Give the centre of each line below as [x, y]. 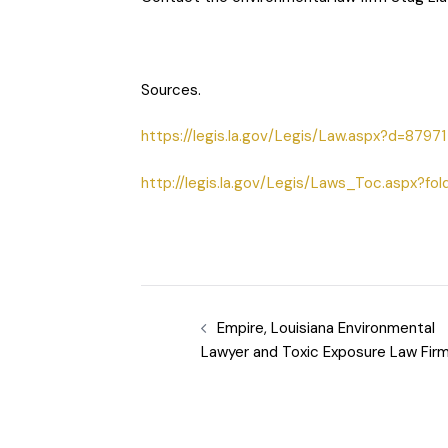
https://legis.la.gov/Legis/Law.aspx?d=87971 [293, 136]
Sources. [170, 89]
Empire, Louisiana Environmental [325, 327]
